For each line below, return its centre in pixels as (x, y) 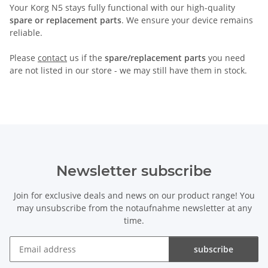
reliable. (26, 32)
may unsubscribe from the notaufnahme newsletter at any (134, 208)
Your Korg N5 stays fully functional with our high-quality (122, 7)
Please (24, 57)
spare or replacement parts (66, 20)
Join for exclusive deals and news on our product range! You (134, 195)
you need (226, 57)
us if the (86, 57)
